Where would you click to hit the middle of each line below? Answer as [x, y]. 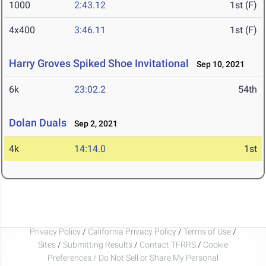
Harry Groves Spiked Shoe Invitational [99, 64]
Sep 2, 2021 [93, 124]
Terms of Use [207, 231]
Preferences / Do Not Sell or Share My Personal [133, 257]
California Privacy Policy [132, 231]
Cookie [216, 244]
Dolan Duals [38, 123]
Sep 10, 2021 [218, 64]
